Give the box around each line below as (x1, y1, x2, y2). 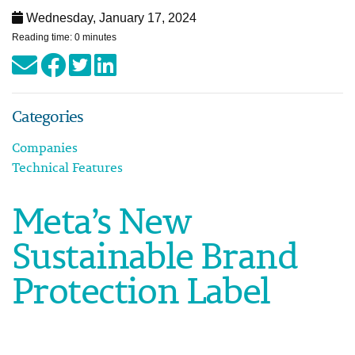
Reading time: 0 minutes (12, 32, 116, 43)
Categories (12, 104, 83, 128)
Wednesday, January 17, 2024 (23, 11, 197, 25)
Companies (12, 138, 78, 157)
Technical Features (12, 158, 123, 177)
